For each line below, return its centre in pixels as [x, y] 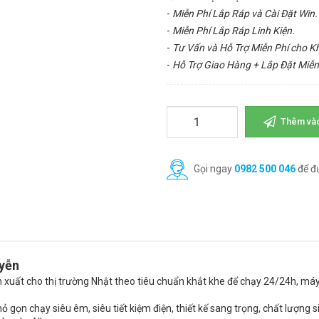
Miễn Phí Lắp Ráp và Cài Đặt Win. [245, 14]
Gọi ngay [213, 168]
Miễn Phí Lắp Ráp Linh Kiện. [234, 31]
